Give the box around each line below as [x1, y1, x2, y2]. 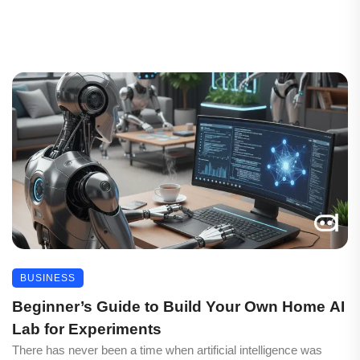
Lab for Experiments [12, 320, 162, 337]
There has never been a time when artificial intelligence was [12, 342, 322, 357]
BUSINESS [20, 272, 76, 284]
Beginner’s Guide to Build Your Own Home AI [12, 297, 345, 315]
